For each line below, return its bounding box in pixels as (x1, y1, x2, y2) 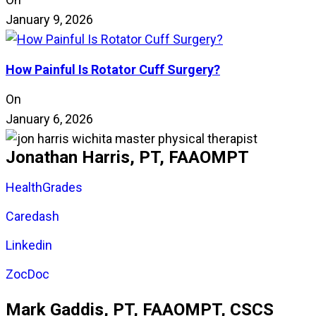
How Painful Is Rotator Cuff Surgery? (6, 62, 220, 78)
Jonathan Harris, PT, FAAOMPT (6, 147, 249, 168)
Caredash (6, 209, 59, 224)
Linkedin (6, 238, 52, 253)
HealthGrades (6, 180, 83, 195)
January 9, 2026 (6, 12, 93, 28)
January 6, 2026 (6, 111, 93, 127)
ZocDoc (6, 267, 49, 282)
